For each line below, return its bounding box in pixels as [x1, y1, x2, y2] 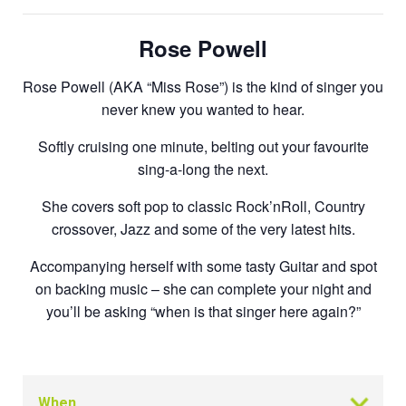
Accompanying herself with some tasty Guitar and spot [29, 255, 377, 276]
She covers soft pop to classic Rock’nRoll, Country [41, 195, 365, 217]
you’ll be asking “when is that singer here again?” [45, 300, 361, 322]
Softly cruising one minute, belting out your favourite [37, 135, 369, 157]
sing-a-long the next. [138, 158, 268, 179]
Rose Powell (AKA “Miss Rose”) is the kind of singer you [23, 75, 383, 97]
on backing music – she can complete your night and [34, 277, 372, 299]
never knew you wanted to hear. [101, 98, 304, 120]
